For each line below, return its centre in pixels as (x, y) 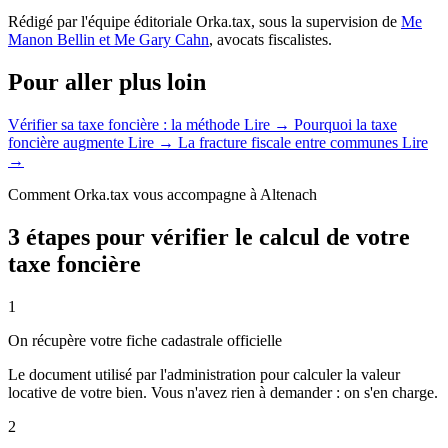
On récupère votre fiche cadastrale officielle (145, 341)
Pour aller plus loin (107, 82)
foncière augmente (68, 143)
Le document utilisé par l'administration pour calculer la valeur (204, 375)
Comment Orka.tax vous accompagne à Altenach (162, 195)
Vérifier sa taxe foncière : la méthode (126, 125)
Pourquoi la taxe (343, 125)
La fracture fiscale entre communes (288, 143)
